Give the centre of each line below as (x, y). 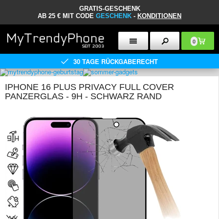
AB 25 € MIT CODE (67, 16)
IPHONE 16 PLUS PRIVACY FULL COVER (89, 87)
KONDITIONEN (159, 16)
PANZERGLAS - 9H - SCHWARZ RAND (83, 96)
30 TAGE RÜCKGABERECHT (116, 61)
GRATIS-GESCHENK (109, 9)
